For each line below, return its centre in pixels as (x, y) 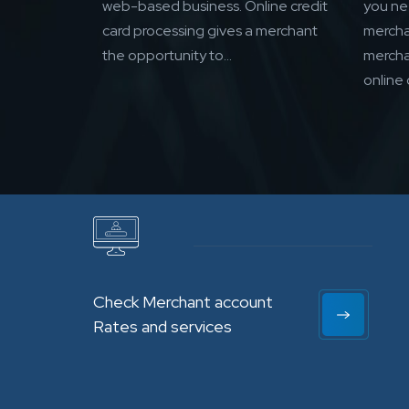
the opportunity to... (167, 56)
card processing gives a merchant (210, 31)
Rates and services (163, 327)
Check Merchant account (183, 302)
